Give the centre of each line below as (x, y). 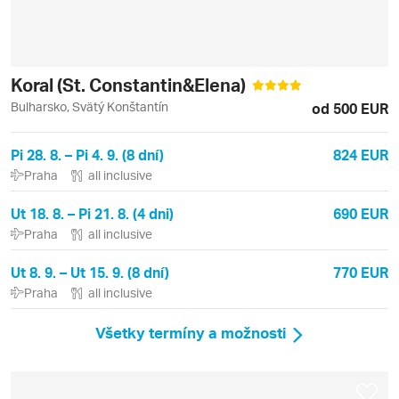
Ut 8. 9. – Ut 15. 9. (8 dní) (90, 272)
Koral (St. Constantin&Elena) (130, 85)
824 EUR (361, 155)
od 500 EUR (350, 108)
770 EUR (361, 272)
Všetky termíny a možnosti (191, 333)
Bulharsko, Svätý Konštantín (90, 106)
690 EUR (361, 213)
